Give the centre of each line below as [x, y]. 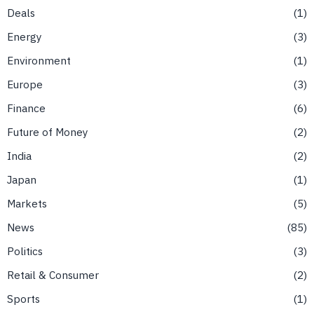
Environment [39, 61]
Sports [23, 299]
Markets [27, 204]
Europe [25, 84]
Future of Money [48, 132]
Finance [26, 108]
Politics [25, 251]
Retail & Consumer [53, 275]
